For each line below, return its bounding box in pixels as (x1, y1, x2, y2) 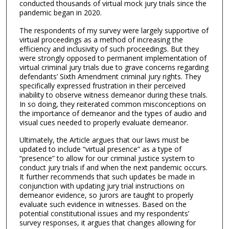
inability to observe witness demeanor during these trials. (19, 89, 208, 100)
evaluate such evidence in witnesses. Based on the (19, 199, 187, 210)
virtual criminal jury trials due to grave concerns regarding (19, 62, 209, 72)
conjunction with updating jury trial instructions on (19, 181, 185, 191)
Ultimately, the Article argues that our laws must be (19, 135, 189, 145)
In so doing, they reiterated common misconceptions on (19, 99, 206, 109)
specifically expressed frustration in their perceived (19, 80, 186, 90)
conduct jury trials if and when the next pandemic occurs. (19, 163, 208, 173)
